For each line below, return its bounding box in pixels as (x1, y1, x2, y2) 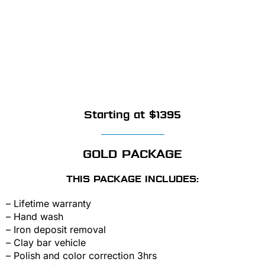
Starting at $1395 (84, 107, 181, 122)
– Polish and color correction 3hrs (6, 249, 157, 261)
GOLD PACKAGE (83, 146, 182, 161)
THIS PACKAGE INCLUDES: (66, 172, 199, 185)
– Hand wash (6, 210, 63, 222)
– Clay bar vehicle (6, 236, 86, 248)
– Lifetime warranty (6, 197, 91, 209)
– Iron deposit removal (6, 223, 106, 235)
